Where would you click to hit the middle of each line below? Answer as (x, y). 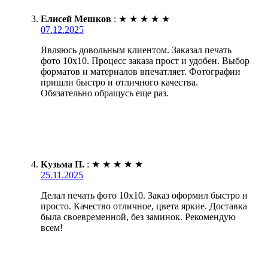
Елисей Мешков (76, 19)
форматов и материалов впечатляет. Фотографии (141, 71)
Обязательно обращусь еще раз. (105, 93)
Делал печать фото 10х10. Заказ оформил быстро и (144, 195)
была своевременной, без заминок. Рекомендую (138, 217)
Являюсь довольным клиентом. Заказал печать (136, 50)
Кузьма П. (63, 164)
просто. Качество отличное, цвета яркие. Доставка (144, 206)
